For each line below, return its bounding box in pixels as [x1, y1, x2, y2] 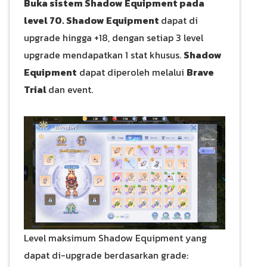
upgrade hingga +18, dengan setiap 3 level [24, 30, 203, 45]
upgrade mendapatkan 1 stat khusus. [24, 47, 184, 62]
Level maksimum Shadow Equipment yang [24, 231, 207, 246]
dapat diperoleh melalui [77, 64, 187, 79]
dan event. [48, 82, 93, 97]
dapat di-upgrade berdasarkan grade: [24, 248, 188, 263]
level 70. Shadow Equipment [24, 13, 161, 27]
